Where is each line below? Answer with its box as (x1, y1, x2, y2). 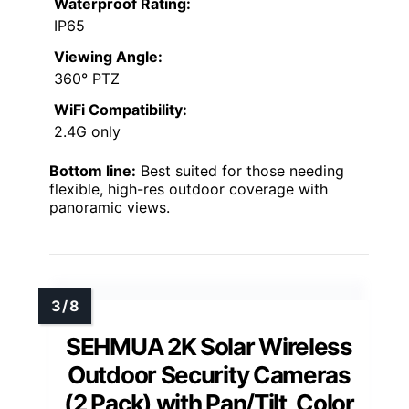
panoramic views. (49, 198, 170, 217)
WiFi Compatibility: (54, 100, 187, 120)
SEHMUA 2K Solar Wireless (66, 332, 352, 362)
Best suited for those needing (136, 162, 344, 181)
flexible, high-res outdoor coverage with (49, 180, 328, 199)
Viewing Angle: (54, 47, 163, 67)
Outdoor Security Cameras (68, 361, 351, 390)
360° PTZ (54, 69, 120, 89)
